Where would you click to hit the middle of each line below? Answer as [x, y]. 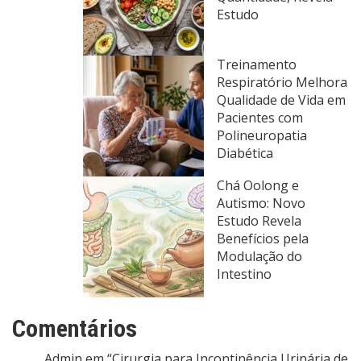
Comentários [75, 328]
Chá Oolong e [258, 185]
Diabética [245, 153]
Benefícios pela [263, 239]
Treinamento [257, 64]
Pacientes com [260, 118]
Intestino [244, 274]
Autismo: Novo [261, 203]
